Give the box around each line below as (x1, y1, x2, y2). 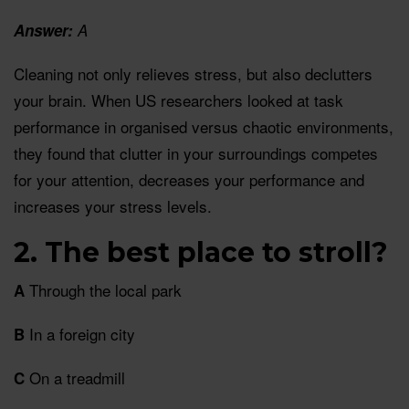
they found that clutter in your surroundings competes (14, 142, 378, 165)
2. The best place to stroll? (14, 236, 388, 270)
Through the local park (25, 278, 182, 302)
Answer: (14, 19, 78, 42)
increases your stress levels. (14, 194, 212, 218)
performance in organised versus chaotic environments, (14, 115, 393, 139)
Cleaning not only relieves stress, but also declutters (14, 62, 372, 86)
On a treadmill (25, 366, 125, 390)
